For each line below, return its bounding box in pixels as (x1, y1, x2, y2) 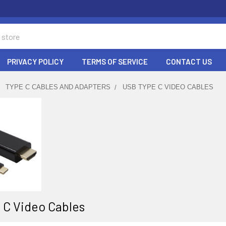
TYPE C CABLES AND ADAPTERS (6, 83, 110, 91)
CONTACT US (166, 57, 212, 66)
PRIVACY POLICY (7, 57, 64, 66)
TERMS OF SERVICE (82, 57, 148, 66)
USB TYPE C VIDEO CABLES (123, 83, 213, 91)
